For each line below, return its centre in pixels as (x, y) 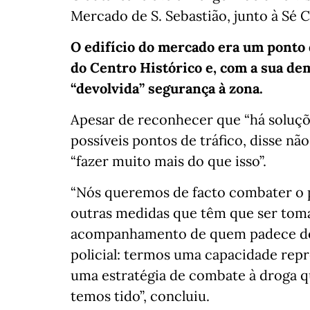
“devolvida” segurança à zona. (167, 89)
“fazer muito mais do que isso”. (168, 161)
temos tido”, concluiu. (140, 296)
